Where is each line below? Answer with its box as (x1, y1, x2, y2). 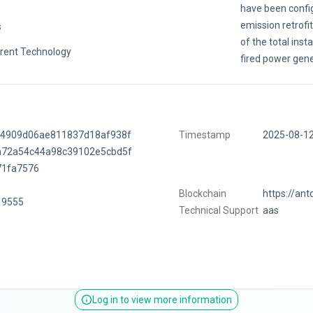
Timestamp (178, 129, 231, 141)
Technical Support (178, 205, 259, 217)
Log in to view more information (92, 294, 232, 306)
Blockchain (178, 188, 226, 200)
